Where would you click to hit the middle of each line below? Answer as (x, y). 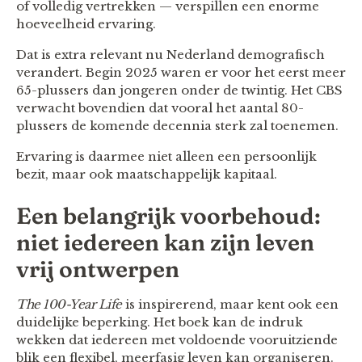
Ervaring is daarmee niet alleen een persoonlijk (166, 156)
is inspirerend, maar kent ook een (230, 304)
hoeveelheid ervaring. (86, 23)
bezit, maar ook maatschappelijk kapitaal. (147, 174)
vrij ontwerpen (98, 269)
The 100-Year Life (69, 304)
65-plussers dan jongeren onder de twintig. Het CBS (179, 90)
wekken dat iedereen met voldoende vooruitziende (177, 339)
